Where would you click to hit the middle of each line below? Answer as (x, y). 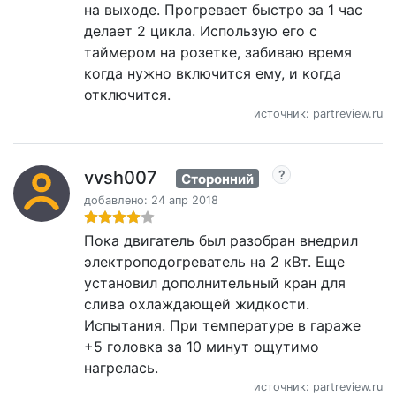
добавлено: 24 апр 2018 (151, 201)
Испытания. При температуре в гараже (222, 326)
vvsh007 (121, 177)
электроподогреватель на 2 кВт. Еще (214, 262)
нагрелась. (121, 368)
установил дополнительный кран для (215, 283)
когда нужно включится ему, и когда (213, 73)
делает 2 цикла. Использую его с (201, 30)
